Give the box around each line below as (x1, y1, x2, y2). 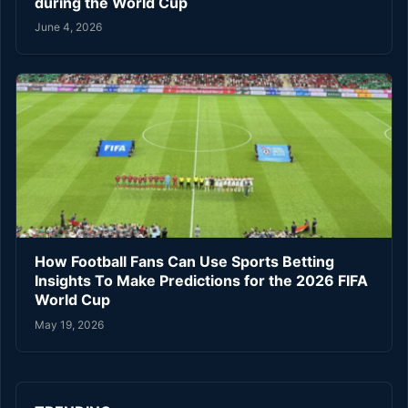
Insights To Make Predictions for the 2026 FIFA (35, 271, 368, 291)
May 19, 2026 (35, 317, 104, 331)
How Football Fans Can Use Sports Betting (35, 252, 334, 271)
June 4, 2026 (35, 20, 102, 35)
